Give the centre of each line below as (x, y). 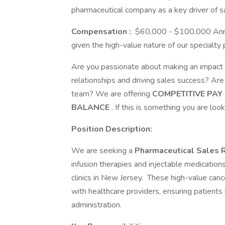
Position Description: (112, 129)
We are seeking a (103, 151)
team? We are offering (112, 94)
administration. (96, 205)
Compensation (100, 32)
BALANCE (91, 107)
